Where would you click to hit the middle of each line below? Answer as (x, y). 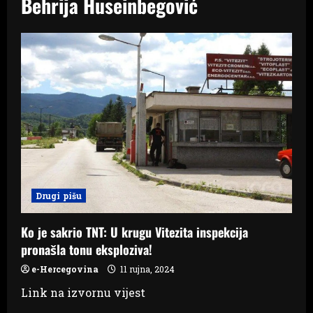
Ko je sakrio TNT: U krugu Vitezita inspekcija (134, 232)
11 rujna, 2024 (146, 269)
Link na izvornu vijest (83, 293)
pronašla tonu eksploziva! (87, 250)
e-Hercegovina (65, 269)
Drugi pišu (59, 196)
